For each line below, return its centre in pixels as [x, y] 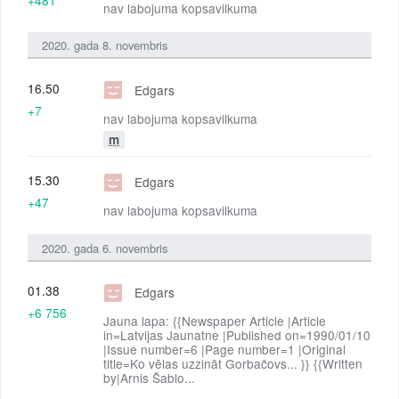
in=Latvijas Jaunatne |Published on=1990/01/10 [237, 335]
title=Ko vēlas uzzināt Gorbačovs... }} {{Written [233, 364]
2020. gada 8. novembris [105, 45]
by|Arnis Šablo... [150, 378]
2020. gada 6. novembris [105, 248]
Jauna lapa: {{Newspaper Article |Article [215, 321]
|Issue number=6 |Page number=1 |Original [225, 350]
